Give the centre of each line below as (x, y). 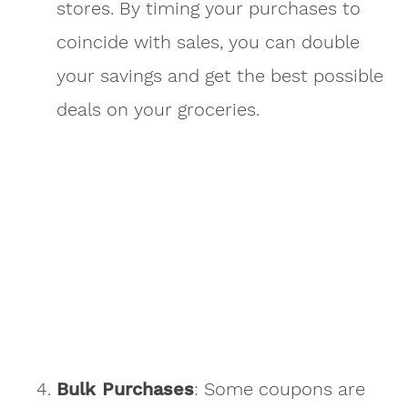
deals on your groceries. (158, 109)
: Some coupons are (280, 388)
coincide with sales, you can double (209, 41)
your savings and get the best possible (220, 75)
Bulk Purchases (126, 388)
